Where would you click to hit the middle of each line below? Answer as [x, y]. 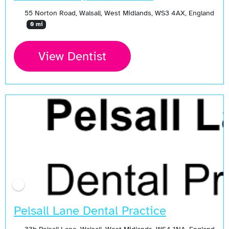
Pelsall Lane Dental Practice [90, 211]
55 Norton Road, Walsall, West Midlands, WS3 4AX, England [119, 13]
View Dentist [72, 56]
